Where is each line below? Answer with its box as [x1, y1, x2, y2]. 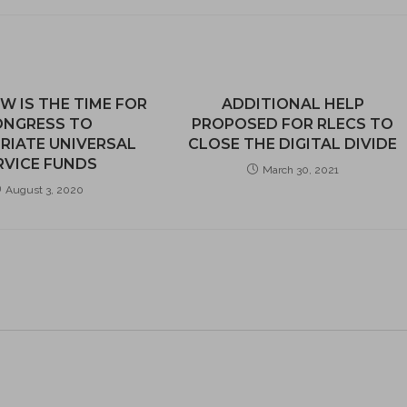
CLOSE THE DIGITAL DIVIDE [188, 135, 398, 153]
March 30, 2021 [262, 164, 339, 176]
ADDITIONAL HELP [221, 95, 364, 113]
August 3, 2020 [5, 184, 84, 196]
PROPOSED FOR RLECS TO [192, 115, 394, 133]
